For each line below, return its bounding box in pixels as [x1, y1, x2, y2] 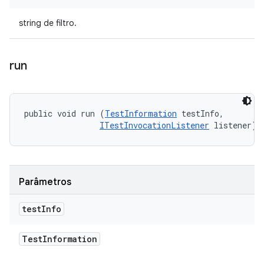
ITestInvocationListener [100, 120, 209, 131]
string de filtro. [19, 18, 77, 28]
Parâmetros [19, 176, 71, 188]
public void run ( [24, 108, 105, 119]
